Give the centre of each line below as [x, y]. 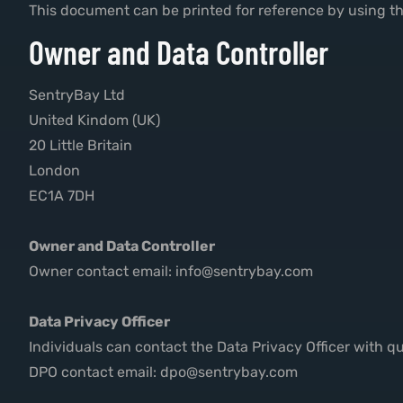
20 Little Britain [81, 146]
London [54, 171]
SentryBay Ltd [77, 95]
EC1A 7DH [62, 196]
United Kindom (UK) [94, 121]
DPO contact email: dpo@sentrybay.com [163, 372]
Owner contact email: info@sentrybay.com [171, 272]
